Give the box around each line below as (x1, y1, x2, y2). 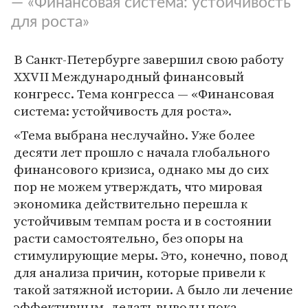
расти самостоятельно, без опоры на (14, 229, 243, 247)
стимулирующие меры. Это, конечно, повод (14, 246, 288, 264)
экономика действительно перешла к (14, 195, 247, 212)
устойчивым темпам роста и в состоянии (14, 212, 272, 230)
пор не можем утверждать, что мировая (14, 177, 263, 195)
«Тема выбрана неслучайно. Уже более (14, 126, 255, 144)
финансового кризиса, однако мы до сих (14, 160, 269, 178)
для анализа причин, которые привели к (14, 263, 265, 281)
